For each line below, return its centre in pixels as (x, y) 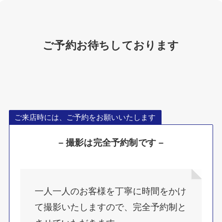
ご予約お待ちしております (111, 45)
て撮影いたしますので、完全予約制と (111, 207)
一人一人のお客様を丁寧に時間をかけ (111, 191)
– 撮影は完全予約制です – (111, 143)
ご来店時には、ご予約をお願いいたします (85, 117)
